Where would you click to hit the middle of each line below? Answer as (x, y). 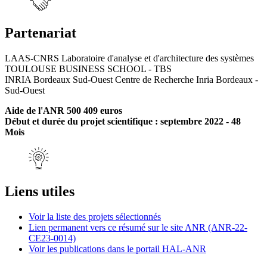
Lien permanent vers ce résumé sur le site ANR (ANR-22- (138, 227)
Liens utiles (40, 191)
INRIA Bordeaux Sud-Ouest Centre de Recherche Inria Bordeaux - (131, 79)
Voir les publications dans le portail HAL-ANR (117, 249)
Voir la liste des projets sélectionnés (95, 216)
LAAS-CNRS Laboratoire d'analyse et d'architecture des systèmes (129, 58)
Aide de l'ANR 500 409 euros (63, 110)
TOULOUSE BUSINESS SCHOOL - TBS (88, 69)
